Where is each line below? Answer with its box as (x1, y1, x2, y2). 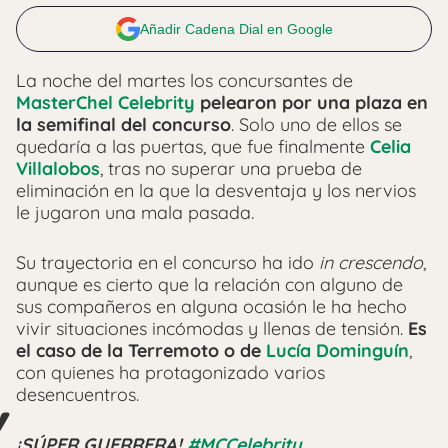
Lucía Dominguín (266, 338, 409, 362)
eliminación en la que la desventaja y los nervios (16, 178, 416, 202)
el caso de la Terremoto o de (16, 338, 266, 362)
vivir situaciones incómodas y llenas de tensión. (16, 316, 408, 340)
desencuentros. (16, 382, 139, 406)
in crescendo (319, 250, 423, 274)
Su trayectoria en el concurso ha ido (16, 250, 319, 274)
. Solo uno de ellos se (231, 112, 402, 136)
